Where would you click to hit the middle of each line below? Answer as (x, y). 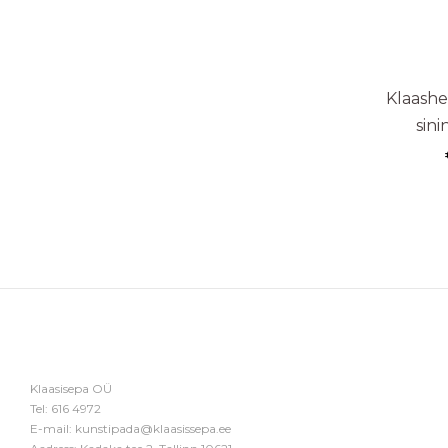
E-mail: (52, 428)
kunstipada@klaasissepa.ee (153, 428)
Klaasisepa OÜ (71, 388)
